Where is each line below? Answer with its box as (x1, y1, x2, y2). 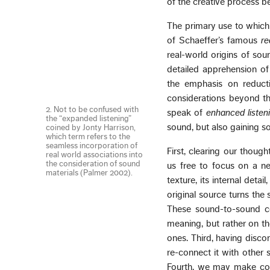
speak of (167, 107, 206, 118)
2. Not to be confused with (46, 105, 139, 114)
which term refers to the (46, 132, 131, 141)
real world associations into (46, 150, 143, 159)
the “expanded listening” (46, 114, 132, 123)
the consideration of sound (46, 159, 141, 168)
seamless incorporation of (46, 141, 138, 150)
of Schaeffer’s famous (167, 35, 262, 45)
